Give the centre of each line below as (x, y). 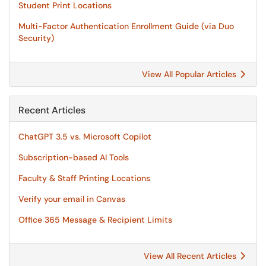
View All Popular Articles (190, 74)
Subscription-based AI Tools (74, 157)
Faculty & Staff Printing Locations (84, 178)
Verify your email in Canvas (72, 199)
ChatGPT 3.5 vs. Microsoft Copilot (85, 137)
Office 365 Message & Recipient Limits (95, 220)
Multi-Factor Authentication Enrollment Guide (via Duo (126, 26)
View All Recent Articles (191, 256)
